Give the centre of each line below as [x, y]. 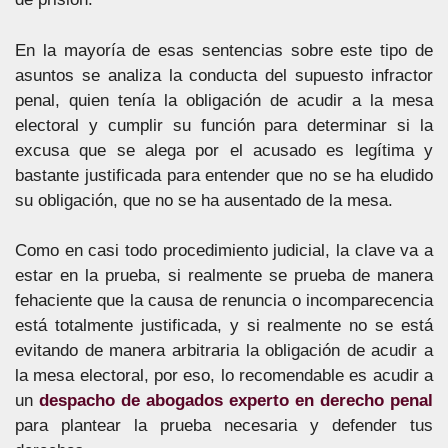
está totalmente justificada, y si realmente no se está [224, 325]
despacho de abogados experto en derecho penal [236, 400]
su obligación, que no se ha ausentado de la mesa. [204, 200]
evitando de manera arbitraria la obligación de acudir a [224, 350]
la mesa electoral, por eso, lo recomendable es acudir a [224, 375]
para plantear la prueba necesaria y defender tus [224, 425]
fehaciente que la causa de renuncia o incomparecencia [224, 300]
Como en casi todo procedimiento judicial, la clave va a [224, 250]
